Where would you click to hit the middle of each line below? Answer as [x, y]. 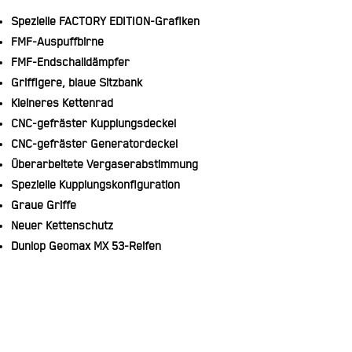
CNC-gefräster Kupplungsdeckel [93, 124]
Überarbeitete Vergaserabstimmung [104, 165]
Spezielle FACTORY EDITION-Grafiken [105, 22]
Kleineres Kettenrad [62, 104]
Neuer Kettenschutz [62, 226]
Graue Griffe [44, 206]
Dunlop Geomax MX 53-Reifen [86, 247]
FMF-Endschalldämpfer [70, 63]
